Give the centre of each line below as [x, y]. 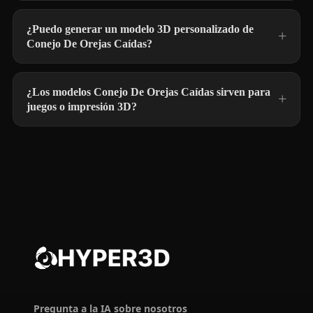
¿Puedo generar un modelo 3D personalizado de [140, 29]
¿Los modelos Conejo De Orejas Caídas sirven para [148, 92]
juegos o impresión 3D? [82, 107]
